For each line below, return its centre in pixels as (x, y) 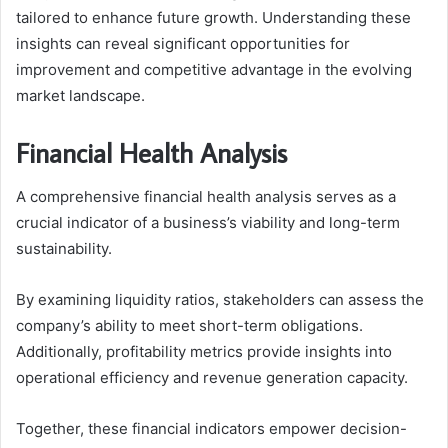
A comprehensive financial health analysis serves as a (206, 197)
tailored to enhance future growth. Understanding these (213, 17)
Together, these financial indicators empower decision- (211, 429)
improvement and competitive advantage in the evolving (214, 69)
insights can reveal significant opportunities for (183, 43)
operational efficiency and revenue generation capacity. (212, 378)
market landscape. (80, 95)
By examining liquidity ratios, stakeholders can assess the (220, 300)
